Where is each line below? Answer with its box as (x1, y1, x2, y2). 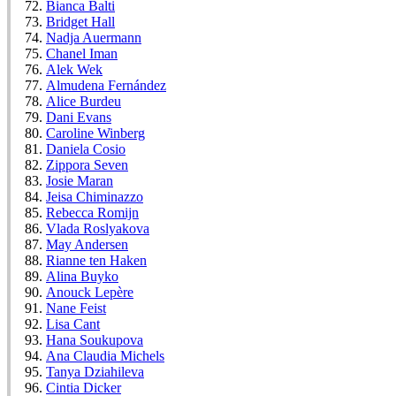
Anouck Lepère (46, 284, 133, 300)
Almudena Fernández (46, 77, 166, 93)
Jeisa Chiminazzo (46, 188, 143, 204)
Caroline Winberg (46, 125, 145, 141)
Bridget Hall (46, 13, 115, 29)
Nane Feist (46, 300, 106, 316)
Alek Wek (46, 61, 103, 77)
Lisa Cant (46, 316, 100, 331)
